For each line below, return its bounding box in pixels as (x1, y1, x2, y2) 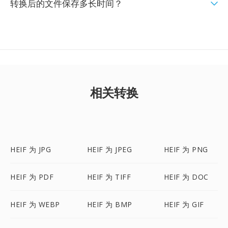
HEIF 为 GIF (163, 199, 204, 209)
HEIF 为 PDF (10, 172, 53, 182)
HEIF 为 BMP (87, 199, 132, 209)
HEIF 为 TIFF (87, 172, 131, 182)
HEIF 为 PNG (163, 145, 208, 154)
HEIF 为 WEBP (10, 199, 60, 209)
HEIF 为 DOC (163, 172, 209, 182)
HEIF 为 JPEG (87, 145, 132, 154)
